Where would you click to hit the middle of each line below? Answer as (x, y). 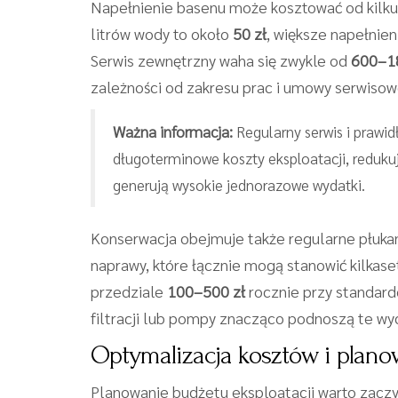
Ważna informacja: (173, 131)
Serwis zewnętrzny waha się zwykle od (221, 60)
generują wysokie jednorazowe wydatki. (239, 184)
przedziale (129, 291)
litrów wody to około (162, 33)
